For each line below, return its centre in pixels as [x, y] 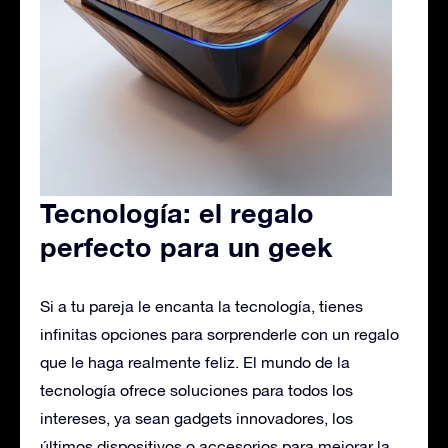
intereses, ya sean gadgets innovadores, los [196, 417]
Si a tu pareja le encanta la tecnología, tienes [201, 305]
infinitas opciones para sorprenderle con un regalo [219, 333]
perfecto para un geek [186, 246]
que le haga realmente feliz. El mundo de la [195, 361]
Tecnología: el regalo [177, 212]
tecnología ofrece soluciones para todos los [196, 389]
